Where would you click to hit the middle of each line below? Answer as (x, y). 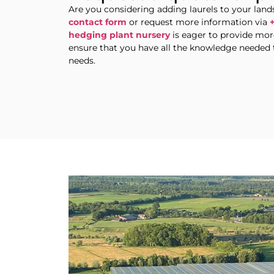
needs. (82, 60)
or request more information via (198, 22)
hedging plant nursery (119, 35)
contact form (98, 22)
